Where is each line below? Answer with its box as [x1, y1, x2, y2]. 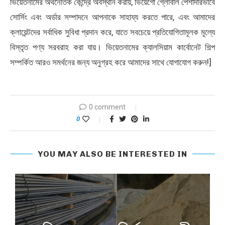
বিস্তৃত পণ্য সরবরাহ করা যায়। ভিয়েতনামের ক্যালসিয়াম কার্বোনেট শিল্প [10, 42, 215, 52]
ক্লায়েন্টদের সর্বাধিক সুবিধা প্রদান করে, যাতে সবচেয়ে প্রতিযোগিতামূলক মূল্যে [10, 27, 215, 37]
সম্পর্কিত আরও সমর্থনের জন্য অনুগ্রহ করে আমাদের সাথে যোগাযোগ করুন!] [10, 57, 211, 67]
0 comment [88, 103, 126, 111]
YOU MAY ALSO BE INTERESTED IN [38, 149, 187, 159]
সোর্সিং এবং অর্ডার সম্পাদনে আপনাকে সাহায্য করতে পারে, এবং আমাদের [10, 12, 215, 22]
